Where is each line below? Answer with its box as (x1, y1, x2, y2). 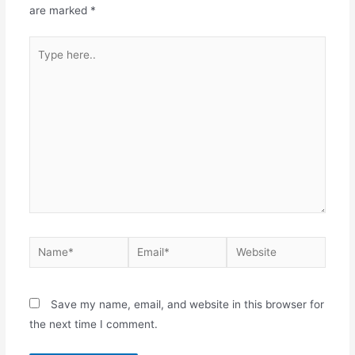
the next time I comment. (29, 317, 158, 330)
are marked (29, 3, 90, 17)
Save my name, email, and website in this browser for (50, 297, 324, 311)
